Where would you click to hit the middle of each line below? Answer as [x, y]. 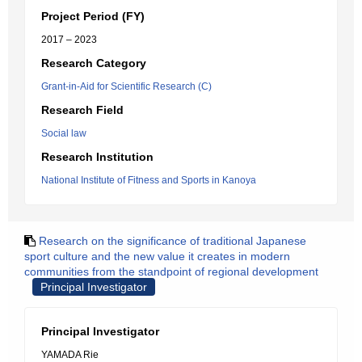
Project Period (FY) [93, 16]
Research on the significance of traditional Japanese [173, 241]
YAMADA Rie [70, 355]
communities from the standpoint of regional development [171, 271]
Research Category [94, 63]
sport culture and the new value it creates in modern [157, 256]
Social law [64, 133]
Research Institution [97, 157]
